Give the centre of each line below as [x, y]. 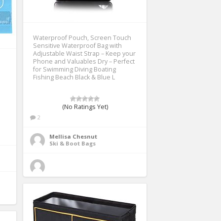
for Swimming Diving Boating [74, 69]
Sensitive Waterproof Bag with [77, 45]
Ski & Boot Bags [73, 143]
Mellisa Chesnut [73, 136]
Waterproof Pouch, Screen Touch [82, 37]
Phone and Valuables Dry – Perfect [84, 61]
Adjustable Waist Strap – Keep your [84, 53]
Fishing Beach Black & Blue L [74, 77]
